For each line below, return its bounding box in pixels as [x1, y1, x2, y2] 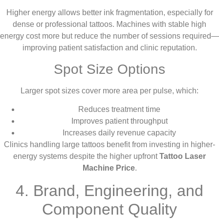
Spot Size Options [54, 61, 165, 77]
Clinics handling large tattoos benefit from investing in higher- [4, 140, 215, 149]
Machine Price [82, 164, 135, 173]
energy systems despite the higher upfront [13, 152, 159, 161]
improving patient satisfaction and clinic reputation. [22, 44, 197, 52]
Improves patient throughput [71, 117, 168, 126]
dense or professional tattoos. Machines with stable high [13, 20, 206, 29]
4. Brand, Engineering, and [16, 181, 203, 199]
